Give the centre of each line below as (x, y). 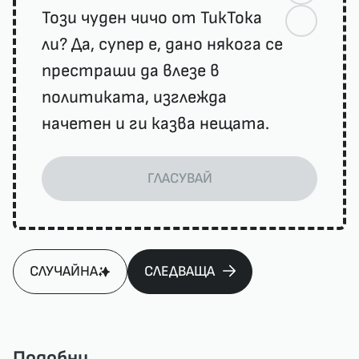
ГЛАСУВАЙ (179, 178)
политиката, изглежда (134, 97)
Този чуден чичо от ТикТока (152, 18)
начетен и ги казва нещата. (155, 124)
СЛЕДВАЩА (179, 271)
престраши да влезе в (131, 71)
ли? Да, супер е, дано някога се (162, 44)
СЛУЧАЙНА (64, 271)
